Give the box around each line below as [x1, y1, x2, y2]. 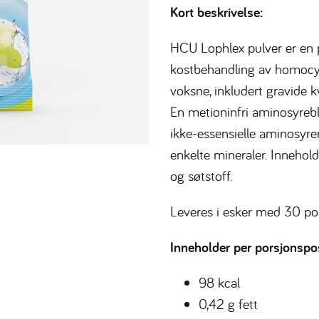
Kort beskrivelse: [170, 3, 263, 21]
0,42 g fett [199, 295, 258, 313]
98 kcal [199, 273, 240, 291]
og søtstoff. [170, 167, 232, 184]
